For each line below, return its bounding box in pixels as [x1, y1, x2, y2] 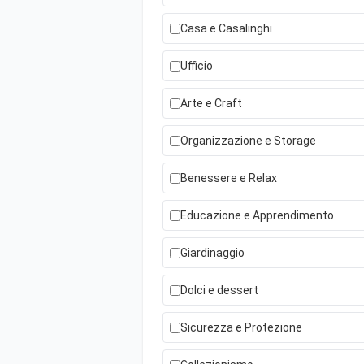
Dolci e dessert [180, 284, 258, 297]
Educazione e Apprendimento [180, 209, 334, 222]
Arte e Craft [180, 97, 242, 110]
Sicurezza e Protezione [180, 321, 302, 334]
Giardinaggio [180, 246, 245, 259]
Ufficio [180, 59, 213, 72]
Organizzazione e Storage [180, 134, 316, 147]
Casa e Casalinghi [180, 22, 272, 35]
